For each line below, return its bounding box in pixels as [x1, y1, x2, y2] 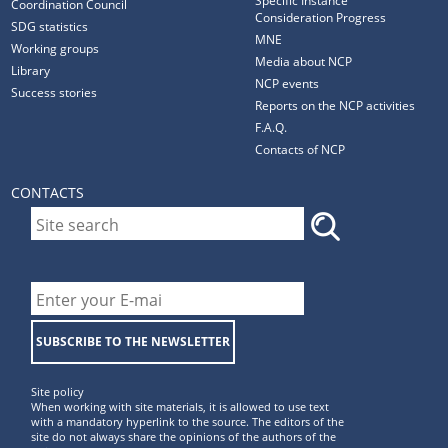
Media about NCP [255, 53, 353, 70]
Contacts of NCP [255, 141, 346, 158]
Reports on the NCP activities [255, 97, 416, 114]
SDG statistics [11, 18, 89, 35]
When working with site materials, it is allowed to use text [31, 399, 330, 415]
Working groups [11, 40, 100, 57]
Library [11, 62, 51, 79]
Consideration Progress [255, 9, 387, 26]
